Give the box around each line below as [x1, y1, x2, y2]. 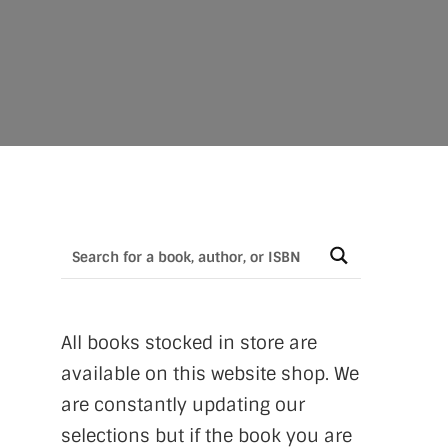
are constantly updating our [61, 393, 305, 418]
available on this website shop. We [61, 362, 359, 387]
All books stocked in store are [61, 331, 317, 356]
